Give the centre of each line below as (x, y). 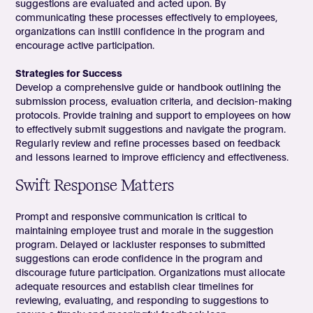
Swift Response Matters (95, 186)
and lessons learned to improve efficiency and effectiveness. (152, 157)
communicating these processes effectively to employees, (147, 17)
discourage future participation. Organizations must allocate (151, 272)
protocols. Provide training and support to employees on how (153, 115)
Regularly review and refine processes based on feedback (148, 143)
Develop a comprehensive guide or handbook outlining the (148, 87)
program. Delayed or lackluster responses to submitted (141, 244)
